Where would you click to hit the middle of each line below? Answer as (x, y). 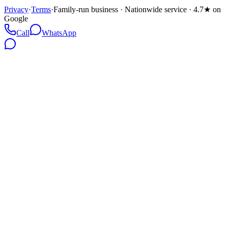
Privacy (16, 10)
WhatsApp (59, 33)
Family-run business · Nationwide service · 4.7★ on (137, 10)
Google (16, 19)
